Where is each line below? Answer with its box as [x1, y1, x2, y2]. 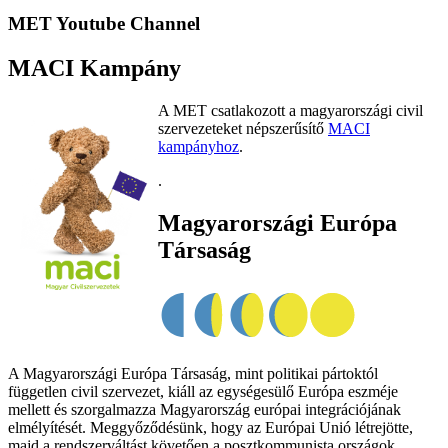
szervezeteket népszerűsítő [158, 120, 328, 138]
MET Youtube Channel [8, 13, 200, 35]
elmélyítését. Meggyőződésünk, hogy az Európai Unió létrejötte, [8, 419, 413, 437]
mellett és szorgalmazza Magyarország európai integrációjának [8, 401, 401, 419]
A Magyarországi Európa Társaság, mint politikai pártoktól [8, 365, 378, 383]
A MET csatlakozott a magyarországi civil [158, 102, 423, 120]
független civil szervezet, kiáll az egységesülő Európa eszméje [8, 383, 398, 401]
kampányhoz [158, 138, 239, 156]
